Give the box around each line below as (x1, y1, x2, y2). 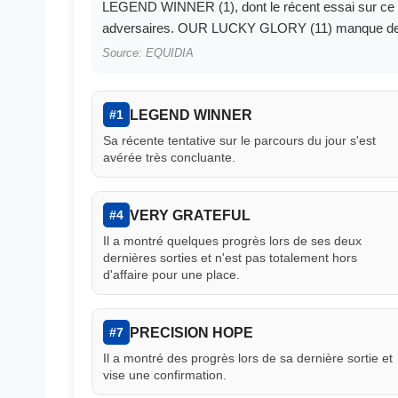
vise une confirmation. (103, 368, 227, 383)
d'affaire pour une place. (103, 267, 240, 283)
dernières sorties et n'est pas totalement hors (103, 251, 357, 266)
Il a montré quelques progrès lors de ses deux (103, 234, 362, 249)
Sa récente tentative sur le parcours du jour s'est (103, 133, 376, 148)
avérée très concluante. (103, 150, 235, 165)
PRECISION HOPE (130, 324, 253, 340)
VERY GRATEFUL (130, 207, 251, 223)
